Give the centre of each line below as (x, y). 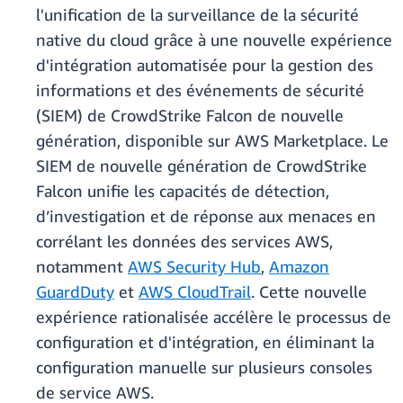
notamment (82, 267)
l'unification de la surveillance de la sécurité (197, 15)
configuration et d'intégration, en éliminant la (205, 342)
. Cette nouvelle (309, 292)
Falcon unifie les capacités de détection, (183, 191)
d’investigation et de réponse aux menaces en (206, 216)
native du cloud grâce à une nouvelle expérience (214, 40)
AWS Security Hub (194, 267)
